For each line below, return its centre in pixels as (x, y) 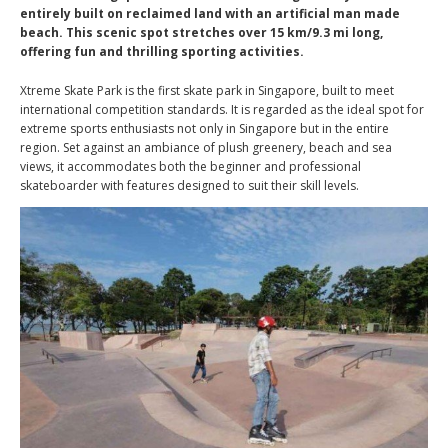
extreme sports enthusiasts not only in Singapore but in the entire (204, 128)
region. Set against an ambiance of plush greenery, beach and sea (206, 147)
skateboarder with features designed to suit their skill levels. (189, 185)
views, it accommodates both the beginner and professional (190, 166)
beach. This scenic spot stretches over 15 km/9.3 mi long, (201, 32)
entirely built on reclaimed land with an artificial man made (210, 13)
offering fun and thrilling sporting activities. (162, 51)
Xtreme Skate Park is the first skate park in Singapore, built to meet (207, 90)
